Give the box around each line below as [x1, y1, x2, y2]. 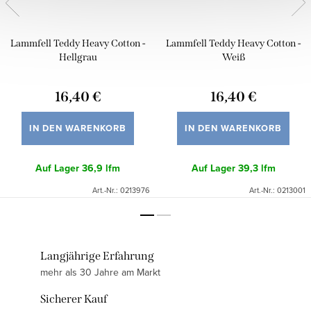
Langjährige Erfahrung [40, 249, 154, 263]
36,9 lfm [82, 161, 120, 176]
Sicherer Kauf [40, 292, 107, 306]
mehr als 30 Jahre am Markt [40, 265, 160, 280]
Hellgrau [58, 51, 97, 64]
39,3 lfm [237, 161, 276, 176]
